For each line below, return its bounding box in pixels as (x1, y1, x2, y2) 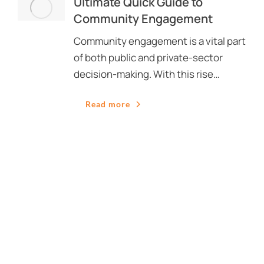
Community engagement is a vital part (74, 34, 246, 48)
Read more (85, 99, 130, 109)
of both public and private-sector (74, 51, 223, 64)
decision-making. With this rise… (74, 67, 220, 81)
